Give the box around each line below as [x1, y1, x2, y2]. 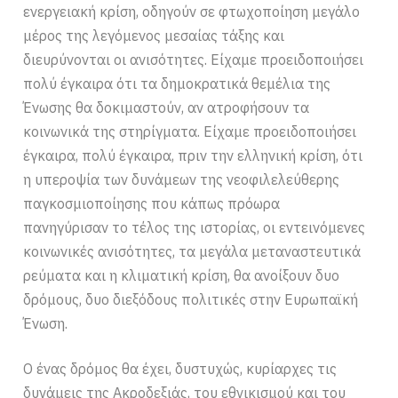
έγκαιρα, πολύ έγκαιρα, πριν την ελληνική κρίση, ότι [23, 147, 363, 165]
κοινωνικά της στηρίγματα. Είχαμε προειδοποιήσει [23, 123, 357, 141]
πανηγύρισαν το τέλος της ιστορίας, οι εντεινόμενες [23, 219, 366, 237]
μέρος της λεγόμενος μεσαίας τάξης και [23, 27, 285, 45]
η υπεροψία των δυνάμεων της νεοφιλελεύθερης [23, 171, 340, 189]
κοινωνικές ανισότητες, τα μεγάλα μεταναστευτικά [23, 243, 362, 261]
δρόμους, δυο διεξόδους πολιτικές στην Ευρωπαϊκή [23, 291, 359, 309]
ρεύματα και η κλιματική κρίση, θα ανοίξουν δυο [23, 267, 340, 285]
